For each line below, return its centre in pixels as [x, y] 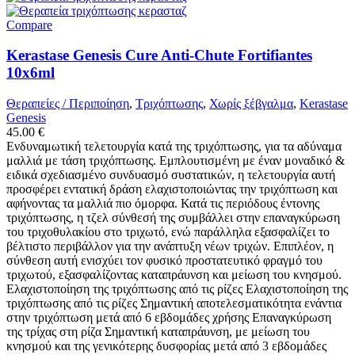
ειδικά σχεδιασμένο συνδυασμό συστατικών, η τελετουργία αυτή [171, 175]
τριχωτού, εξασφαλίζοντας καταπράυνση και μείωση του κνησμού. [174, 275]
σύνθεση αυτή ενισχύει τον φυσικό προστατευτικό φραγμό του [164, 261]
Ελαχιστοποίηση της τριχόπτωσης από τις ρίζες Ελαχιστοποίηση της [177, 289]
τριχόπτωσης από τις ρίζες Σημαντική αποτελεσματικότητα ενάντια [174, 303]
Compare [29, 25]
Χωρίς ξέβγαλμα [251, 104]
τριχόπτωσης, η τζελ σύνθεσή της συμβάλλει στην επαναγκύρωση [173, 218]
